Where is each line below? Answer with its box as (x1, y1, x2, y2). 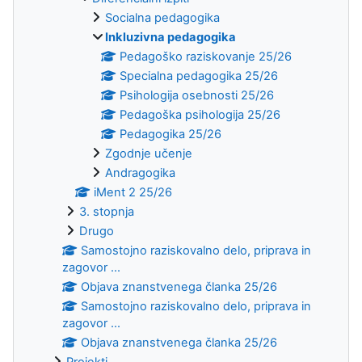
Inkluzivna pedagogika (105, 29, 236, 44)
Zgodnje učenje (105, 145, 192, 161)
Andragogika (105, 165, 175, 180)
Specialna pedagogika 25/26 (120, 68, 279, 83)
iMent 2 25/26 (94, 184, 173, 200)
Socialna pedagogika (105, 10, 220, 25)
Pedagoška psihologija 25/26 (120, 107, 281, 122)
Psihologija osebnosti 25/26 (120, 87, 275, 103)
